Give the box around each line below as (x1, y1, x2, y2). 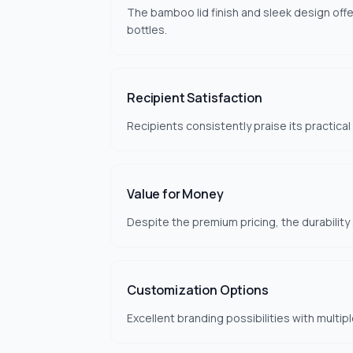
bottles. (127, 22, 167, 37)
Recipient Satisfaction (127, 89, 262, 106)
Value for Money (127, 185, 224, 203)
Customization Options (127, 281, 269, 299)
